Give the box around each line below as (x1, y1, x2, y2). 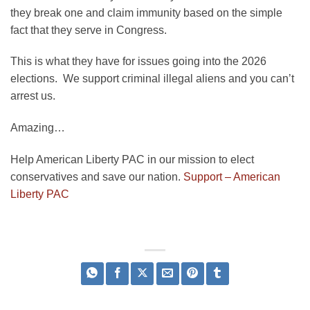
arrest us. (10, 90, 55, 102)
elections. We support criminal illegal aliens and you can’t (10, 73, 294, 85)
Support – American (183, 170, 280, 183)
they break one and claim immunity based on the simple (10, 6, 282, 19)
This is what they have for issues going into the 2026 (10, 55, 266, 68)
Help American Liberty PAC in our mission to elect (10, 153, 254, 165)
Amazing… (10, 122, 65, 134)
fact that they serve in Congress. (10, 24, 167, 36)
